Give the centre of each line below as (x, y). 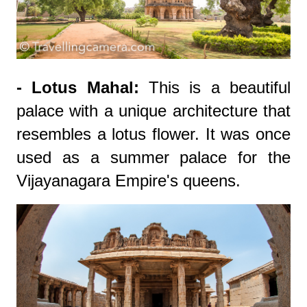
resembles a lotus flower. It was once (153, 134)
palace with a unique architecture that (153, 111)
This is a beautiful (215, 88)
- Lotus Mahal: (78, 88)
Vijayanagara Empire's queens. (128, 181)
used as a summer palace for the (153, 158)
